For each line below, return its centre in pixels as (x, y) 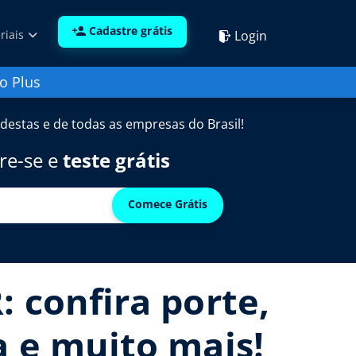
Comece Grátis (168, 204)
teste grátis (116, 160)
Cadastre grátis (130, 31)
